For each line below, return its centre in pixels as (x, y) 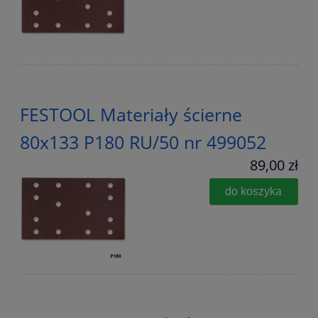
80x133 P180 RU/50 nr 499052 (143, 142)
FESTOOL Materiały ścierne (131, 115)
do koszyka (254, 191)
